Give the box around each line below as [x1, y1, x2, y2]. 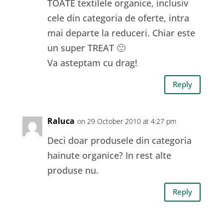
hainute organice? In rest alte [47, 149, 171, 161]
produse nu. [47, 164, 99, 176]
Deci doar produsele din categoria [47, 134, 192, 146]
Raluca [47, 115, 75, 126]
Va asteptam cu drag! [47, 56, 137, 69]
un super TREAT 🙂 [47, 41, 125, 54]
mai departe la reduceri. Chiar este [47, 26, 195, 39]
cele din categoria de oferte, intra [47, 11, 189, 24]
